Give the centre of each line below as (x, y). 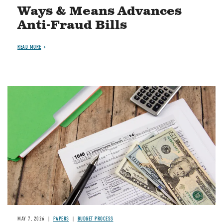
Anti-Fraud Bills (72, 25)
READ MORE (29, 47)
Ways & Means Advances (100, 11)
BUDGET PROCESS (95, 219)
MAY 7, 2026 (31, 219)
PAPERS (61, 219)
